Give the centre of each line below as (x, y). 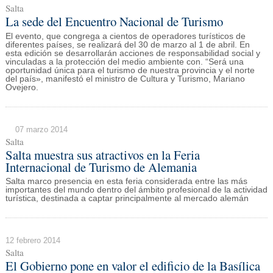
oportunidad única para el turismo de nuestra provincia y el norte (130, 70)
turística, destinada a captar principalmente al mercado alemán (127, 199)
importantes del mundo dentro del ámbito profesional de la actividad (136, 190)
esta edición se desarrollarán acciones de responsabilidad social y (133, 53)
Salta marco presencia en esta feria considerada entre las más (126, 182)
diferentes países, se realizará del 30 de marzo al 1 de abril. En (127, 44)
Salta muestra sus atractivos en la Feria (102, 154)
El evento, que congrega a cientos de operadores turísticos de (125, 36)
